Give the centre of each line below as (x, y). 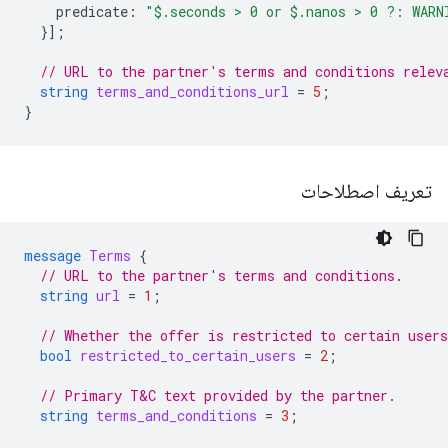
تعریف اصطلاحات (364, 191)
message (52, 255)
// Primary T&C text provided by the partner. (218, 395)
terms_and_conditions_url (192, 91)
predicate (92, 11)
